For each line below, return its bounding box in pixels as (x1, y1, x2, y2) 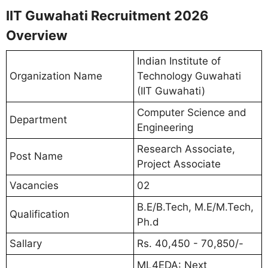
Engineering (137, 121, 193, 133)
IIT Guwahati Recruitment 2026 (6, 7, 209, 23)
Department (10, 113, 67, 126)
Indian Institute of (137, 54, 221, 67)
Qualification (10, 208, 69, 220)
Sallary (10, 237, 42, 249)
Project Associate (137, 157, 221, 170)
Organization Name (10, 69, 102, 82)
